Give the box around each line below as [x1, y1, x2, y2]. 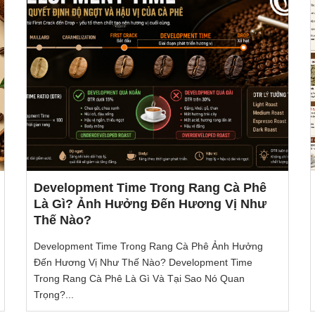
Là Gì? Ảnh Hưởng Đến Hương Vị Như [34, 197, 267, 212]
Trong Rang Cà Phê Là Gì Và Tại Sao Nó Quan [34, 272, 245, 284]
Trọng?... [34, 288, 75, 300]
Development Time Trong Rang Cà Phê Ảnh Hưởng [34, 240, 264, 252]
